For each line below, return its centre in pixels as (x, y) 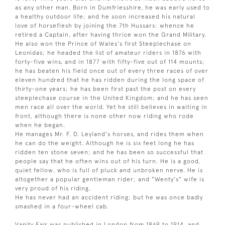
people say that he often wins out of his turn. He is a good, (108, 161)
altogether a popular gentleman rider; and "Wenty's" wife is (110, 179)
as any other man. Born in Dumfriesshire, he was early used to (113, 7)
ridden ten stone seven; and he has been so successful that (109, 152)
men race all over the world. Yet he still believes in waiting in (111, 107)
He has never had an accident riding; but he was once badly (109, 197)
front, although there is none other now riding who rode (104, 116)
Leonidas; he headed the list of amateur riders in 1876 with (108, 52)
